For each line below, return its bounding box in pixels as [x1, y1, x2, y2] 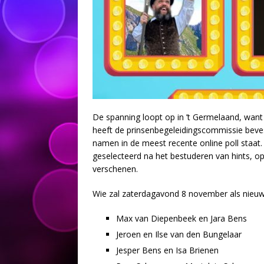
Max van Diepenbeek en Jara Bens [116, 212, 247, 224]
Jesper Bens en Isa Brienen [116, 244, 219, 256]
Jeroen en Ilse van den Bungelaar [116, 228, 242, 240]
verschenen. [93, 163, 138, 174]
